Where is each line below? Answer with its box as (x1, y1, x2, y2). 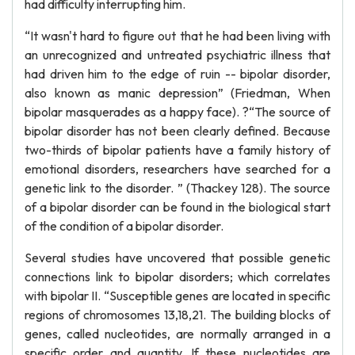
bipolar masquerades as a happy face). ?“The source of (25, 104, 330, 120)
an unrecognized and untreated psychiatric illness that (25, 47, 330, 63)
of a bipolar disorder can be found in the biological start (25, 199, 330, 215)
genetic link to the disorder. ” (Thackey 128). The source (25, 180, 330, 196)
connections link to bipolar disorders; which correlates (25, 269, 330, 284)
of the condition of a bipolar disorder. (25, 218, 223, 234)
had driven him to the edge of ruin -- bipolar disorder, (25, 66, 330, 82)
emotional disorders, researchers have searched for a (25, 161, 330, 177)
